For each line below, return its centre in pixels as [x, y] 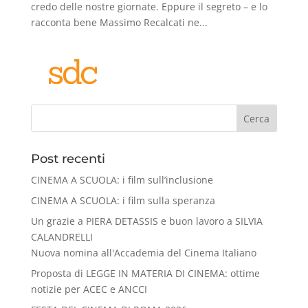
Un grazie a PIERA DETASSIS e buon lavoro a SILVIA [146, 221]
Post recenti [68, 159]
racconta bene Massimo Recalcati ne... [119, 23]
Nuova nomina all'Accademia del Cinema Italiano [143, 253]
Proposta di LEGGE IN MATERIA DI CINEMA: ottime [145, 274]
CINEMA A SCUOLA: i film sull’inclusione [122, 180]
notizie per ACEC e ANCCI [89, 289]
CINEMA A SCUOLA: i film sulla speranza [123, 201]
